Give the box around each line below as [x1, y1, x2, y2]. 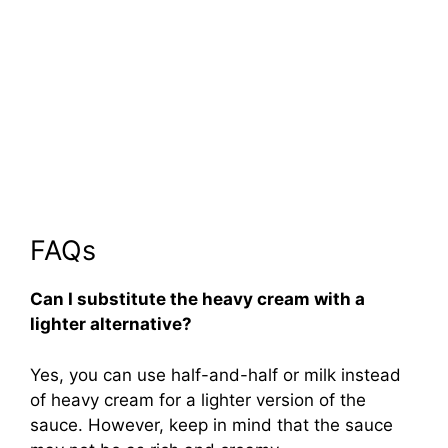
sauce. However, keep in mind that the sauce [30, 414, 393, 435]
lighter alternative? [30, 314, 192, 335]
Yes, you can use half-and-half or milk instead [30, 364, 401, 385]
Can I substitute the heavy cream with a [30, 289, 365, 310]
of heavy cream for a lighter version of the [30, 389, 366, 410]
